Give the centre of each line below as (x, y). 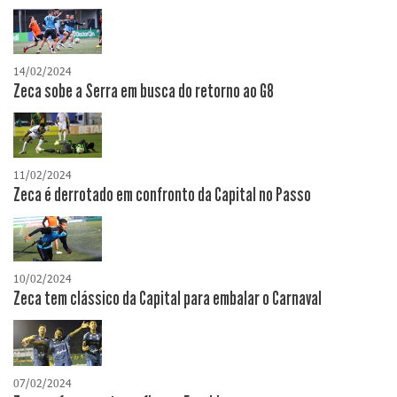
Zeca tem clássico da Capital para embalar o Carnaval (167, 299)
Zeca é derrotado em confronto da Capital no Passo (162, 195)
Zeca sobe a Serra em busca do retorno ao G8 (144, 92)
